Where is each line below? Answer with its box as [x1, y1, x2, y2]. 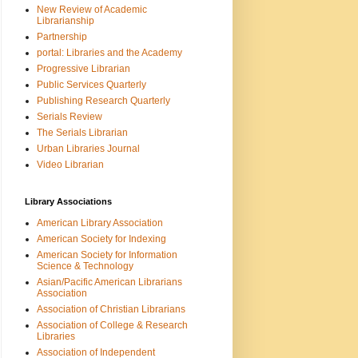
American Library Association [37, 217, 163, 229]
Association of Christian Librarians [37, 303, 185, 315]
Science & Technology [37, 260, 133, 272]
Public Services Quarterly [37, 78, 146, 90]
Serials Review [37, 110, 102, 122]
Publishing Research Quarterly [37, 94, 170, 106]
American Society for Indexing [37, 233, 166, 245]
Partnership [37, 30, 87, 42]
